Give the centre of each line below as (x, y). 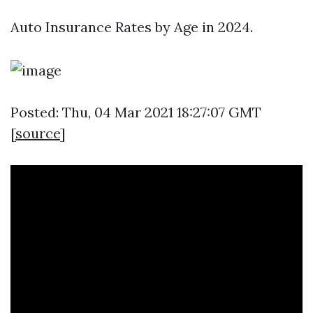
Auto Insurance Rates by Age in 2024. (132, 27)
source (38, 133)
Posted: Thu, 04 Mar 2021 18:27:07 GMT (136, 112)
